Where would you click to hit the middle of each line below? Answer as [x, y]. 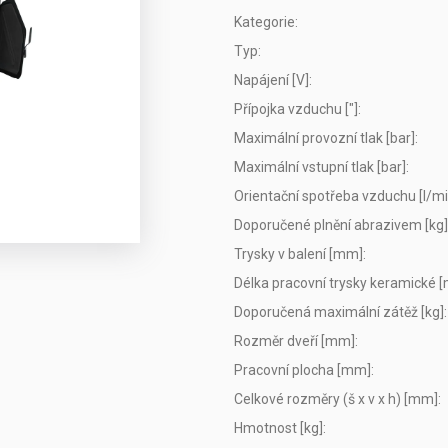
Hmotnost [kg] [278, 427]
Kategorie [264, 21]
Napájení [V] [271, 79]
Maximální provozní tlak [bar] [324, 137]
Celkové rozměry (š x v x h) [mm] [336, 398]
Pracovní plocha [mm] [302, 369]
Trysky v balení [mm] [298, 253]
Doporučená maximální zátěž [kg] [339, 311]
